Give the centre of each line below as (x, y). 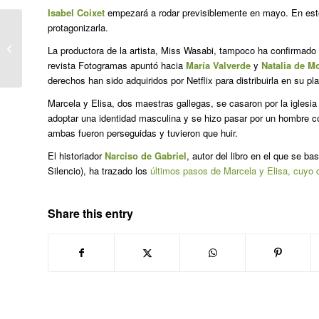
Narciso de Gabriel (146, 156)
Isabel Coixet (78, 13)
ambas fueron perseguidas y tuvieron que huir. (143, 133)
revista (63, 66)
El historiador (76, 156)
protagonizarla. (78, 28)
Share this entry (90, 214)
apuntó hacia (157, 66)
